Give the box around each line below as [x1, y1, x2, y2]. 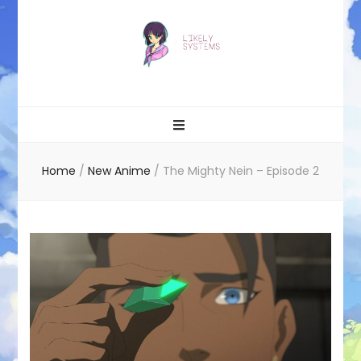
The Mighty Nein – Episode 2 [163, 162, 319, 179]
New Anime [88, 162, 154, 179]
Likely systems [30, 70, 165, 99]
